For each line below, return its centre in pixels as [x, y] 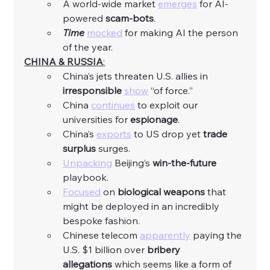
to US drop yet [168, 134]
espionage [154, 120]
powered [84, 18]
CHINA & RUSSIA [64, 62]
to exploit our [168, 105]
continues [113, 105]
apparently [165, 235]
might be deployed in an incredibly [143, 206]
